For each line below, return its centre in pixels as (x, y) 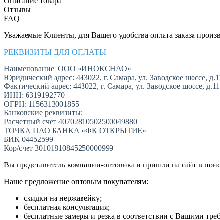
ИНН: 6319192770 (34, 95)
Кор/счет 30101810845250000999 (59, 148)
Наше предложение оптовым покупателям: (76, 182)
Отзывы (17, 10)
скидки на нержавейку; (63, 198)
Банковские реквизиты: (43, 113)
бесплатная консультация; (67, 207)
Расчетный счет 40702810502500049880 (70, 122)
